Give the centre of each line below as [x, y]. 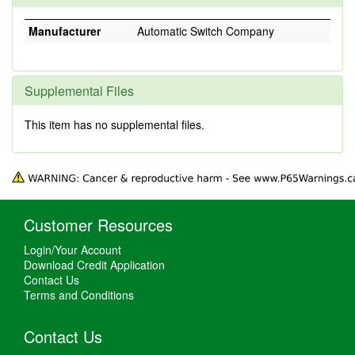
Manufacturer [65, 31]
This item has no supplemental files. [115, 124]
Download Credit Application [94, 265]
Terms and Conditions [79, 295]
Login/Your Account [73, 250]
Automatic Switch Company [206, 31]
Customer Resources [98, 225]
